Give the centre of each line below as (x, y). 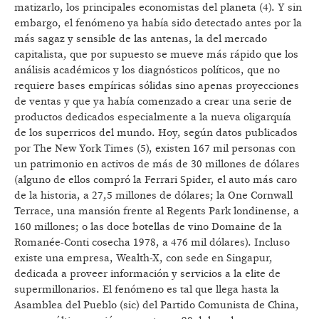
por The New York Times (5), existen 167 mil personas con (155, 149)
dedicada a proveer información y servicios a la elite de (147, 274)
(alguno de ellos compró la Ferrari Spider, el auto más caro (156, 180)
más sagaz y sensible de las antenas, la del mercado (141, 39)
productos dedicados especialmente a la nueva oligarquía (153, 117)
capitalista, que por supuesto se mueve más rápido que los (156, 55)
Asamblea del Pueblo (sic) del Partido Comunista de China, (157, 305)
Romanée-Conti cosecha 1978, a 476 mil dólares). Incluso (152, 243)
